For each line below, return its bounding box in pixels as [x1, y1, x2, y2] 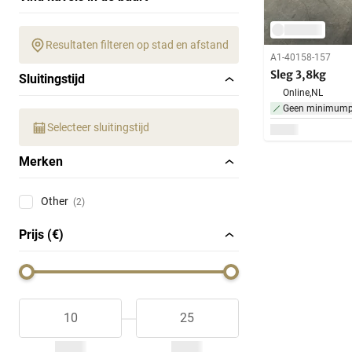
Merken [19, 154, 63, 170]
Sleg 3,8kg [270, 67, 326, 82]
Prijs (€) [19, 227, 64, 243]
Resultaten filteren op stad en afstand [46, 38, 229, 52]
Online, [283, 86, 311, 98]
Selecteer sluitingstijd [47, 121, 149, 134]
